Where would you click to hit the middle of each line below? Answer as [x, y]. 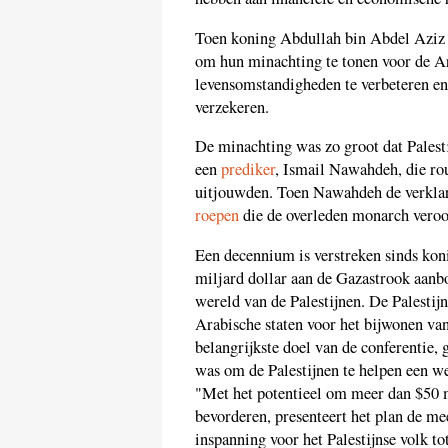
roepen [217, 215]
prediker [248, 169]
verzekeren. [232, 106]
